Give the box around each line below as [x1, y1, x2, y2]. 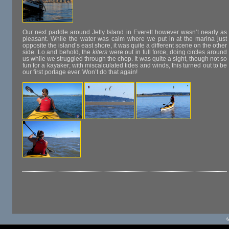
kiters [93, 49, 108, 56]
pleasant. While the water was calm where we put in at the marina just [22, 35, 227, 43]
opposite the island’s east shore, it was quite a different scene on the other [22, 42, 227, 50]
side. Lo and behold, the [22, 49, 93, 56]
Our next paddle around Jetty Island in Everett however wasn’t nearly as [22, 29, 227, 36]
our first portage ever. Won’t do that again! [22, 68, 138, 76]
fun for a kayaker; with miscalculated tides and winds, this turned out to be [22, 62, 227, 70]
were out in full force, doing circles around [107, 49, 227, 56]
